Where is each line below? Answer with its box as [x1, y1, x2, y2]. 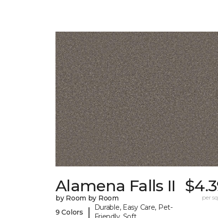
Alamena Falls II [55, 176, 176, 196]
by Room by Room [55, 194, 119, 203]
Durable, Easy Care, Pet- [94, 203, 173, 212]
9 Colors [55, 207, 83, 217]
